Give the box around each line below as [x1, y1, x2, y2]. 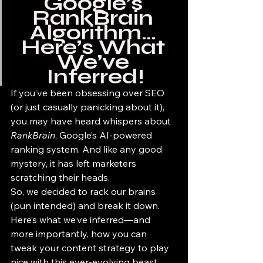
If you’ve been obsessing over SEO [11, 87, 167, 99]
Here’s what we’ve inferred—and [11, 214, 153, 225]
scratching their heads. [11, 171, 110, 183]
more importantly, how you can [11, 228, 149, 240]
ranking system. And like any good [11, 143, 164, 155]
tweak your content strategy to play [11, 242, 171, 254]
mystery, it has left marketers [11, 157, 139, 169]
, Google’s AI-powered [55, 129, 154, 141]
